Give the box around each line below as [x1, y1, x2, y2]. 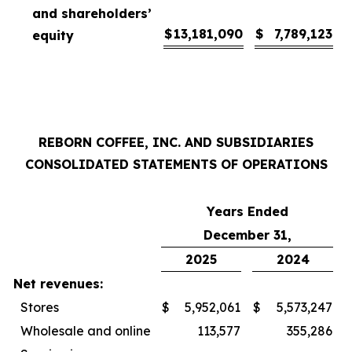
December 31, [203, 226, 291, 243]
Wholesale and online [20, 322, 151, 339]
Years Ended [206, 203, 288, 219]
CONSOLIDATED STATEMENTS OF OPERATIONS [24, 156, 328, 172]
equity [32, 27, 74, 43]
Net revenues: [13, 275, 103, 291]
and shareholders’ [32, 5, 152, 21]
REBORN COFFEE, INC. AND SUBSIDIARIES [38, 134, 313, 150]
